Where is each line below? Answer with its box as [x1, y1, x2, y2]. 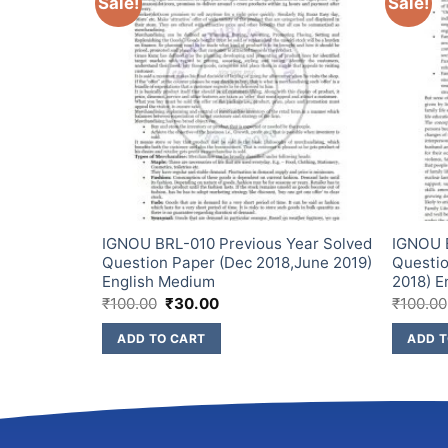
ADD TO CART [117, 330, 206, 346]
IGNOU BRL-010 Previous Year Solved [101, 234, 372, 254]
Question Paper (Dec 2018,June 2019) [101, 253, 372, 273]
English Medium [101, 272, 215, 292]
